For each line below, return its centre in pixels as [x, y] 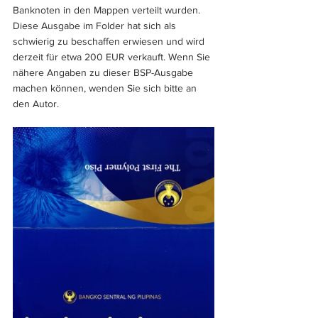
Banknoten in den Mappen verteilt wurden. [108, 10]
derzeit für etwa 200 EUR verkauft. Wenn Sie [113, 57]
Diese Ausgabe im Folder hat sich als [96, 26]
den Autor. [36, 104]
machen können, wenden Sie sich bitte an [106, 88]
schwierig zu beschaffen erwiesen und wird [110, 41]
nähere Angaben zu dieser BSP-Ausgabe [104, 72]
